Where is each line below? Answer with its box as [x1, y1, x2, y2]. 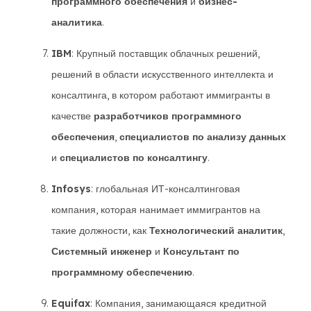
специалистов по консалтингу [60, 151, 208, 164]
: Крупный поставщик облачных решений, [72, 47, 260, 60]
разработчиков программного [94, 110, 242, 122]
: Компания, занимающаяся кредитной [90, 297, 267, 310]
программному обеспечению [51, 266, 192, 278]
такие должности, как [51, 224, 149, 237]
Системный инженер [51, 245, 152, 258]
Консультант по [163, 245, 239, 258]
